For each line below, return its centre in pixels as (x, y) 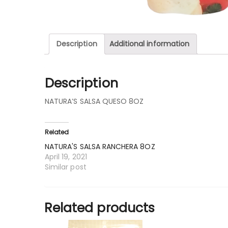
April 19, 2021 (66, 157)
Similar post (66, 167)
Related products (99, 208)
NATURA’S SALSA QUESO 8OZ (94, 102)
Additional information (149, 44)
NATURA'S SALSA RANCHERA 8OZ (100, 147)
